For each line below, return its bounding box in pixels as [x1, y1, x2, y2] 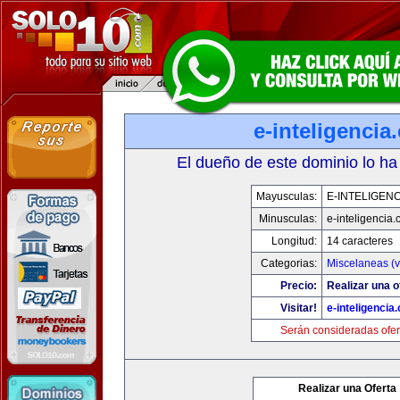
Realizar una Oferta [298, 382, 396, 395]
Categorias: [260, 257, 317, 270]
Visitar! [279, 302, 317, 314]
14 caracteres [326, 235, 393, 247]
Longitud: [271, 235, 317, 247]
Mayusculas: [255, 190, 317, 203]
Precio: [279, 279, 317, 292]
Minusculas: [258, 212, 317, 225]
